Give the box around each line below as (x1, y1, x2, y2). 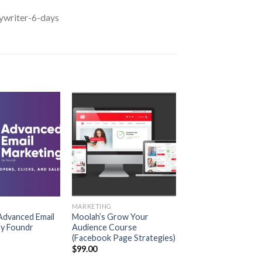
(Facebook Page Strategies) (71, 232, 175, 243)
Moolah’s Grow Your (71, 211, 149, 222)
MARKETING (71, 202, 112, 210)
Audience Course (71, 222, 137, 232)
